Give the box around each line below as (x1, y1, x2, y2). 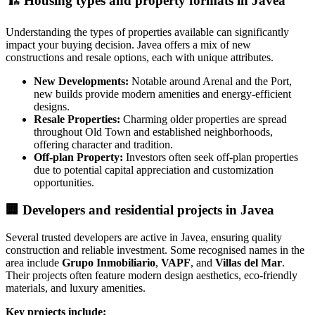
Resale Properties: (34, 113, 120, 126)
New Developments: (34, 75, 129, 88)
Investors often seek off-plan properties (123, 151, 298, 164)
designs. (34, 101, 70, 113)
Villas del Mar (215, 256, 282, 269)
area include (6, 256, 62, 269)
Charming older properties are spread (120, 113, 287, 126)
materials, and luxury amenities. (6, 281, 146, 294)
